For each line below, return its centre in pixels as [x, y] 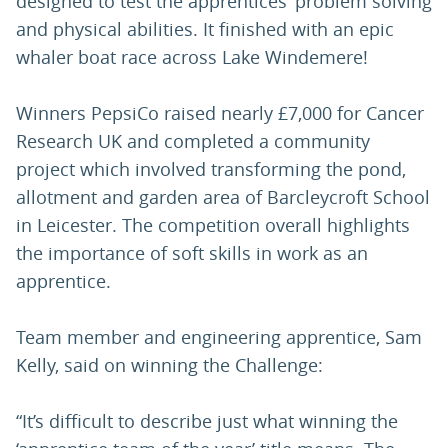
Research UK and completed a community [193, 141]
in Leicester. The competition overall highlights [213, 225]
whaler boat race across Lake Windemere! [197, 57]
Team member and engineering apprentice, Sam [219, 337]
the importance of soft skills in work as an [192, 253]
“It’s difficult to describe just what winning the [207, 421]
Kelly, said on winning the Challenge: [169, 365]
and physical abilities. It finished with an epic [205, 29]
